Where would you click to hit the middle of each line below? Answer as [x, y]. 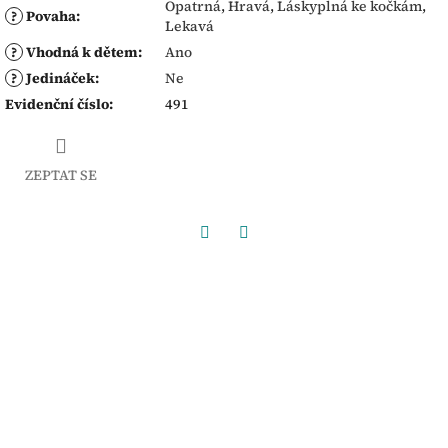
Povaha [49, 15]
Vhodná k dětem [80, 51]
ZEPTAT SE [61, 175]
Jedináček [59, 77]
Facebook [235, 259]
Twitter [268, 259]
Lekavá [189, 25]
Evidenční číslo [57, 103]
